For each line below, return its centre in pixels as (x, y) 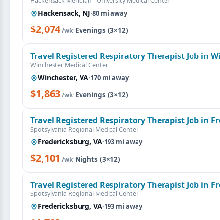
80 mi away (110, 13)
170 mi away (110, 78)
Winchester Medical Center (69, 65)
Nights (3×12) (98, 159)
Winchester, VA (63, 77)
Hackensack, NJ (64, 13)
